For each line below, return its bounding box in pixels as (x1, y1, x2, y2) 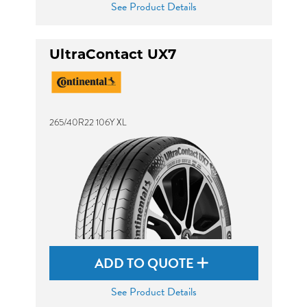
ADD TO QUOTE (95, 253, 197, 273)
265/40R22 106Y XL (49, 116, 127, 129)
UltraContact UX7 (49, 49, 176, 62)
